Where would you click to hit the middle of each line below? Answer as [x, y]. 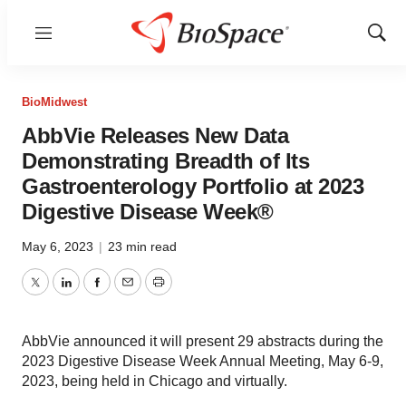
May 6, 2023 [59, 246]
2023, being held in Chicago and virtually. [155, 381]
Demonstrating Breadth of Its [165, 161]
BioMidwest [54, 102]
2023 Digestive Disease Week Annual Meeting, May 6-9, [203, 361]
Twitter [55, 293]
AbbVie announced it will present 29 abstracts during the [203, 341]
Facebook [128, 293]
